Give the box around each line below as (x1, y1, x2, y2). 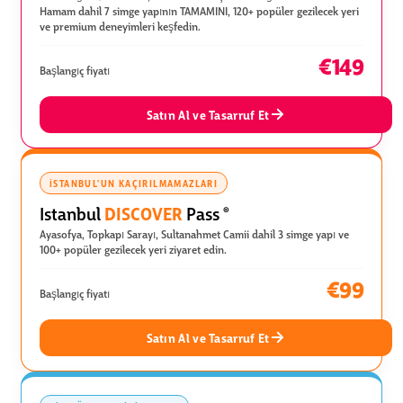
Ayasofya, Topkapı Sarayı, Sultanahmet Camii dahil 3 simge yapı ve (40, 225, 349, 242)
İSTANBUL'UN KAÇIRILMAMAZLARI (49, 175, 219, 190)
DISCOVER (104, 199, 183, 226)
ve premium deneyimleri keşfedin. (40, 17, 201, 34)
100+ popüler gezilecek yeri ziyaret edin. (40, 240, 227, 257)
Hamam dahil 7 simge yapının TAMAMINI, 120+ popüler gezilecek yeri (40, 2, 359, 19)
